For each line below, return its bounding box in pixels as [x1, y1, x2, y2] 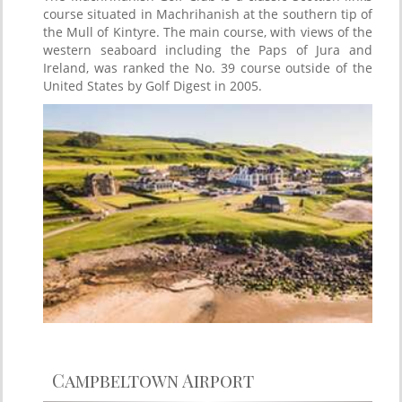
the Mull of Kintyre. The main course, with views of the [43, 23, 372, 40]
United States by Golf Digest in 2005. [43, 77, 262, 94]
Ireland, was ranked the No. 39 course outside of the [43, 59, 372, 76]
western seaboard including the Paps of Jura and [43, 41, 372, 58]
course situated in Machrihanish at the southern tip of [43, 5, 372, 22]
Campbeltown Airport [52, 367, 254, 392]
